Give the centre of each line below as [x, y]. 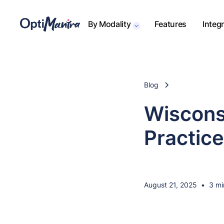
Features [170, 24]
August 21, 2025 [170, 185]
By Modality [109, 24]
